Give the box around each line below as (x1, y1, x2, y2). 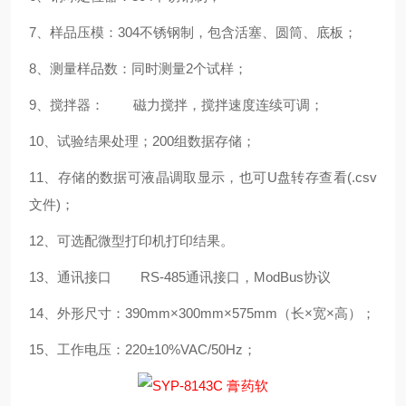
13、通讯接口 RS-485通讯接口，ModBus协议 (29, 269, 331, 285)
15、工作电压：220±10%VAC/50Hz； (29, 342, 256, 357)
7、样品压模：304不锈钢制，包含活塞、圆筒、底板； (29, 24, 357, 40)
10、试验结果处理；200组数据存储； (29, 133, 256, 149)
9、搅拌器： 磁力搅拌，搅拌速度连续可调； (29, 97, 324, 112)
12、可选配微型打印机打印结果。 (29, 233, 234, 248)
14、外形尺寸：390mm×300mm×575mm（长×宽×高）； (29, 305, 375, 321)
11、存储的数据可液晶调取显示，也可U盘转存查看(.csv (29, 169, 377, 185)
